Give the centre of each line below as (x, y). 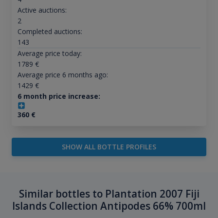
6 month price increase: (59, 96)
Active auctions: (42, 10)
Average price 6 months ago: (63, 75)
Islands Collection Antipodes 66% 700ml (109, 206)
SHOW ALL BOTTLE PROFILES (109, 147)
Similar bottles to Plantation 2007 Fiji (109, 194)
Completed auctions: (50, 32)
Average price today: (49, 54)
